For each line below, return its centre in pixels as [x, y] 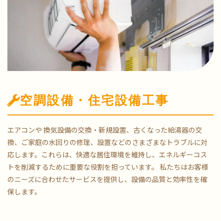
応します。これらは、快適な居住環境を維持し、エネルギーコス [107, 155]
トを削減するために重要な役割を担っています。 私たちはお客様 [108, 167]
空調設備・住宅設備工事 [94, 100]
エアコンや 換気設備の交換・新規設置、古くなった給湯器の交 [105, 130]
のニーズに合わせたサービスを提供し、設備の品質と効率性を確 [107, 179]
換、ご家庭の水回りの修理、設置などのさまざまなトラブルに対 [108, 142]
